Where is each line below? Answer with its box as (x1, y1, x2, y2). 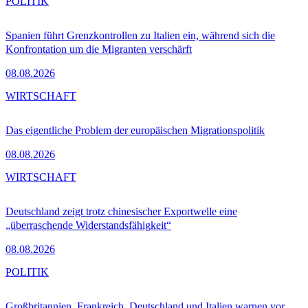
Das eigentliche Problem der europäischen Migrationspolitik (5, 124, 265, 137)
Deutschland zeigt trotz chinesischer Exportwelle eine (5, 206, 237, 218)
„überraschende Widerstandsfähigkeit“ (5, 219, 171, 232)
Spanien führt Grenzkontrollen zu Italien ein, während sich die (5, 30, 275, 42)
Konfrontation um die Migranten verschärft (5, 43, 192, 56)
